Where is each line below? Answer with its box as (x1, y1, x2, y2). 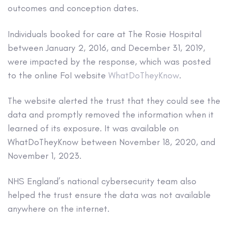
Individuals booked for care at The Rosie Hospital (8, 28, 202, 40)
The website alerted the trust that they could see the (8, 95, 220, 107)
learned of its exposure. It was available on (8, 123, 179, 134)
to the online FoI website (8, 69, 108, 81)
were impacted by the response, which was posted (8, 55, 211, 67)
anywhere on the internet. (8, 203, 109, 215)
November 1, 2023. (8, 150, 81, 162)
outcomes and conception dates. (8, 3, 138, 14)
